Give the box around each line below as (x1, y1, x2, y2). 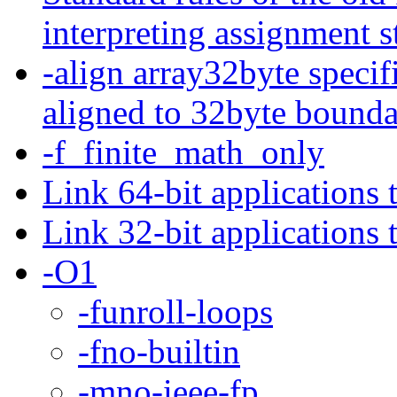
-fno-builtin (78, 331, 240, 370)
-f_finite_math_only (43, 132, 324, 171)
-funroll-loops (78, 292, 273, 331)
